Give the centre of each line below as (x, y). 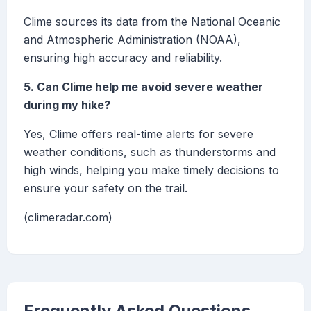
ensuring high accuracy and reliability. (123, 58)
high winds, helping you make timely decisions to (151, 170)
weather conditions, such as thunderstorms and (150, 152)
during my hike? (67, 105)
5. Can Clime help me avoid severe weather (143, 87)
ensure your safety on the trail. (106, 188)
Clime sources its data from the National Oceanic (152, 22)
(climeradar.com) (68, 218)
